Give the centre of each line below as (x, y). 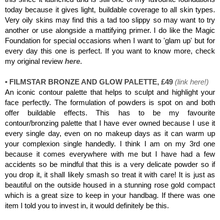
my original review (35, 61)
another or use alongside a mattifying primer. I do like (93, 30)
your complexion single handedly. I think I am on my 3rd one (110, 143)
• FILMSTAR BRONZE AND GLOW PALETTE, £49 (89, 82)
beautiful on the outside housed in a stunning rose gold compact (110, 185)
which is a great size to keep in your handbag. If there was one (110, 195)
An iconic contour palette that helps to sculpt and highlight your (110, 92)
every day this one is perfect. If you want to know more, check (110, 51)
